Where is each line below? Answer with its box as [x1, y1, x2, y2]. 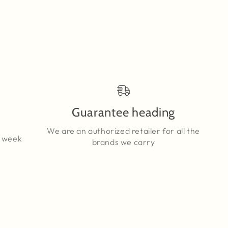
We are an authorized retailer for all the [47, 126, 200, 136]
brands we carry [92, 137, 155, 147]
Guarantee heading [71, 105, 176, 120]
